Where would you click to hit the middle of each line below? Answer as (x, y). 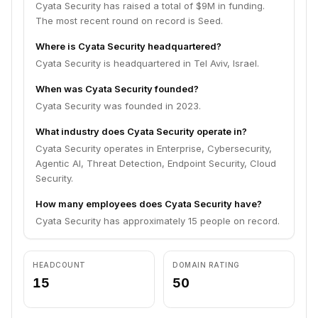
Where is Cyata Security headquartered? (128, 46)
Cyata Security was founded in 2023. (118, 106)
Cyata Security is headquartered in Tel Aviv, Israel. (147, 63)
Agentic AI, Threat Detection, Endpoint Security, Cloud (156, 163)
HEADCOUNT (59, 265)
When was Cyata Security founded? (117, 89)
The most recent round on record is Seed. (129, 21)
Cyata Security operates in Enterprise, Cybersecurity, (154, 148)
